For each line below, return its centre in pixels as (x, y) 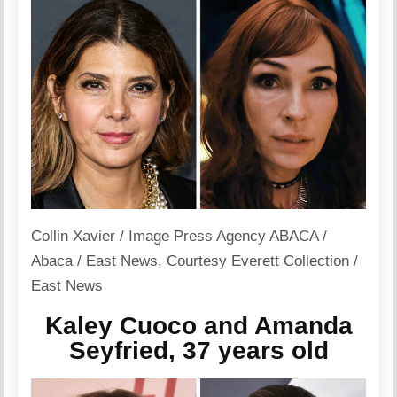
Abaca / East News (95, 261)
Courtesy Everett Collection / (263, 261)
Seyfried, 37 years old (198, 350)
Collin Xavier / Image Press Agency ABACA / (179, 236)
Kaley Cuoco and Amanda (198, 325)
